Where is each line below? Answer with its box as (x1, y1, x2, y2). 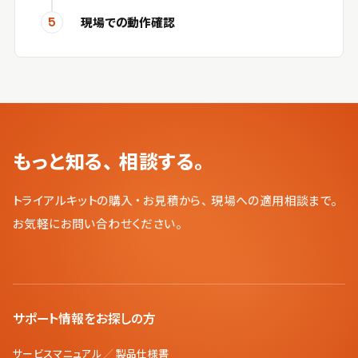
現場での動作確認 (81, 14, 175, 30)
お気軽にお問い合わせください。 (13, 215, 185, 232)
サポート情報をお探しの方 (13, 310, 156, 327)
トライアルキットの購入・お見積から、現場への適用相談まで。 (13, 192, 341, 209)
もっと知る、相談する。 (13, 149, 211, 174)
